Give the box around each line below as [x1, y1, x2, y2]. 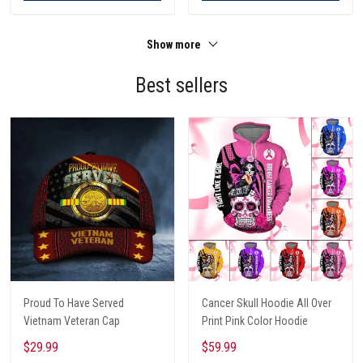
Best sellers [135, 73, 228, 97]
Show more [147, 37, 203, 51]
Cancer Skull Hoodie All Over [202, 296, 331, 310]
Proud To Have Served [23, 296, 124, 310]
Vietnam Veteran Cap [23, 314, 120, 327]
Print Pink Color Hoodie [202, 314, 308, 327]
